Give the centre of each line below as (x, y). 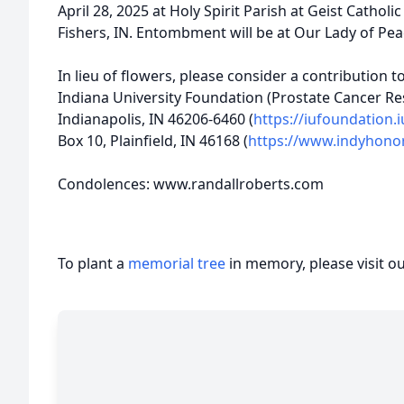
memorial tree (177, 263)
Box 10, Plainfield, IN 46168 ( (153, 141)
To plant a (93, 263)
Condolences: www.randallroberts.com (191, 184)
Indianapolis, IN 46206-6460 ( (156, 119)
